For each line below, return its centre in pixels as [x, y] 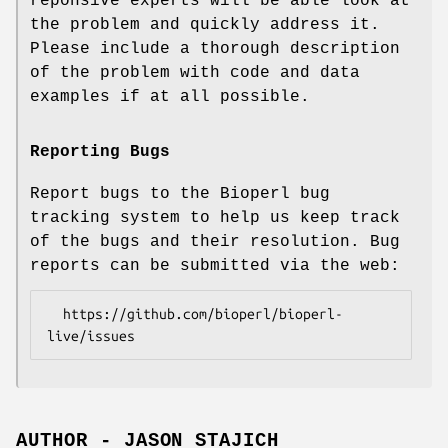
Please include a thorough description [215, 48]
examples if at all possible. [170, 96]
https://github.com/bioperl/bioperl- [55, 313]
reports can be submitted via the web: [215, 265]
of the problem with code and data [195, 72]
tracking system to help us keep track [215, 217]
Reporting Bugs [100, 151]
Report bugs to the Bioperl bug [180, 193]
